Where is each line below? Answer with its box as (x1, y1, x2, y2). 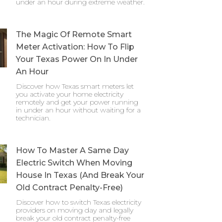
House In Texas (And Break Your (16, 170, 144, 180)
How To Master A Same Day (16, 146, 129, 155)
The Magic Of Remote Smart (16, 30, 132, 39)
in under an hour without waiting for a (16, 106, 141, 114)
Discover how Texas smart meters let (16, 82, 134, 91)
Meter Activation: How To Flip (16, 42, 134, 52)
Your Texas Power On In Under (16, 55, 138, 64)
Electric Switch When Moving (16, 158, 132, 167)
